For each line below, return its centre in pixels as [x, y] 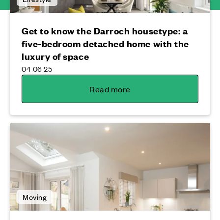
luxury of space [55, 56]
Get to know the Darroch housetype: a [105, 31]
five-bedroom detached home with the [105, 44]
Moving [35, 197]
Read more [110, 89]
